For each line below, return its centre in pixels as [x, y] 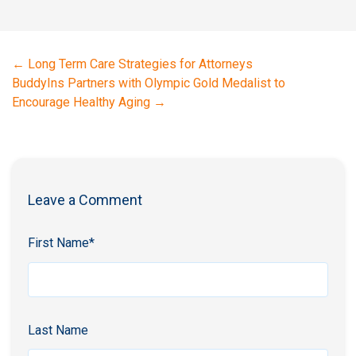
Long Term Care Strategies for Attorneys [140, 64]
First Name [58, 242]
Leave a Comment [85, 199]
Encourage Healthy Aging [81, 103]
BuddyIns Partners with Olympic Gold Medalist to [149, 83]
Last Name [58, 330]
